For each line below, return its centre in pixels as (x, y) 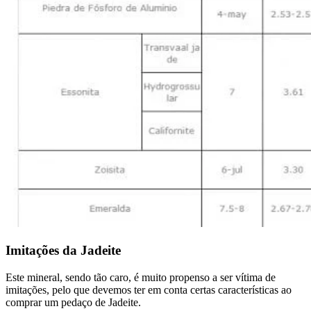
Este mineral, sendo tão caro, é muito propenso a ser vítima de (141, 277)
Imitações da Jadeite (63, 250)
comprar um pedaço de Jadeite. (73, 302)
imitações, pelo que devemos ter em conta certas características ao (149, 289)
